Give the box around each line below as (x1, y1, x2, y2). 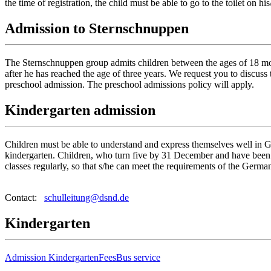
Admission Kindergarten (5, 252, 99, 263)
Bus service (116, 252, 160, 263)
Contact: (5, 192, 44, 203)
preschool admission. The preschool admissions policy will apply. (5, 79, 254, 90)
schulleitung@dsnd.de (44, 192, 129, 203)
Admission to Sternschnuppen (5, 21, 189, 37)
